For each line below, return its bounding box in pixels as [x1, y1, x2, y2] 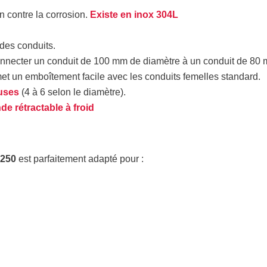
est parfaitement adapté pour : [16, 154, 144, 164]
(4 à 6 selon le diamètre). [19, 87, 126, 98]
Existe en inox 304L [90, 10, 178, 20]
